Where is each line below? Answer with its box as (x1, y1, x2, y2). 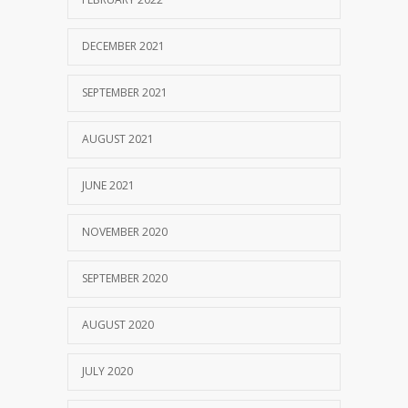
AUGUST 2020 (82, 316, 154, 332)
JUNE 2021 (82, 177, 135, 193)
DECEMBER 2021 (82, 37, 165, 54)
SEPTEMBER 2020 (82, 270, 168, 286)
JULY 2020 (82, 362, 133, 379)
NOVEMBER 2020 (82, 223, 168, 240)
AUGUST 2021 (82, 130, 154, 147)
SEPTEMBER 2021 (82, 84, 168, 100)
